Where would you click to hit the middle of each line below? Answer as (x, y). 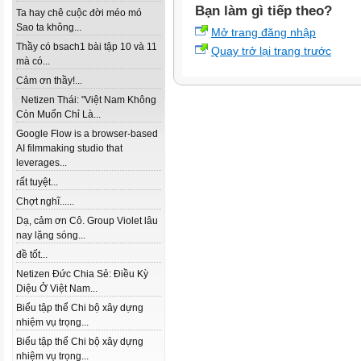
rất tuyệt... (37, 182)
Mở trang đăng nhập (263, 32)
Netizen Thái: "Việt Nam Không (86, 100)
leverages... (41, 163)
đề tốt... (32, 255)
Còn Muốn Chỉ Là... (58, 114)
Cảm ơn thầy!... (49, 81)
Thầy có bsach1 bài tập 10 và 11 (87, 47)
